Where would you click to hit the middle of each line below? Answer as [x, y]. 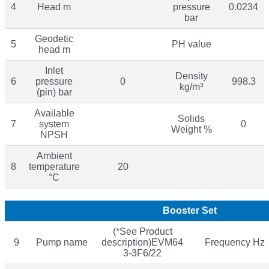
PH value [191, 44]
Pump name [62, 242]
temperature [54, 166]
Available [54, 113]
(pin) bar [54, 92]
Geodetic [54, 38]
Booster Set [190, 210]
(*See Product [142, 231]
